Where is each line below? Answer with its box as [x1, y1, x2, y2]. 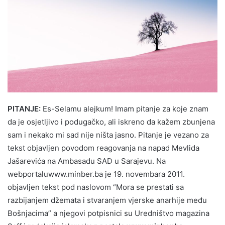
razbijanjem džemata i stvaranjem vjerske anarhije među [8, 195, 207, 205]
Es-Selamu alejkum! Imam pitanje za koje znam [41, 103, 208, 114]
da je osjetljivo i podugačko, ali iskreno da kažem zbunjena [8, 117, 215, 127]
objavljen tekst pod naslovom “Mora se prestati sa [8, 182, 184, 192]
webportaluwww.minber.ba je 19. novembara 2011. [8, 169, 185, 179]
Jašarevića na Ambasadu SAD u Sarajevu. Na [8, 156, 166, 166]
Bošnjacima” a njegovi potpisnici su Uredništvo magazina [8, 208, 209, 218]
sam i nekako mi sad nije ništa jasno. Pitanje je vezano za [8, 130, 209, 140]
